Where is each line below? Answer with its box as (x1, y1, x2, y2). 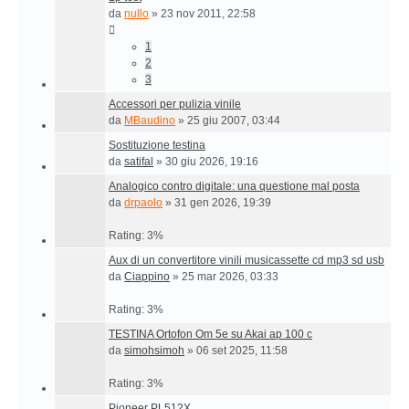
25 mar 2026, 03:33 (182, 270, 278, 283)
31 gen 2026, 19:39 (174, 196, 271, 209)
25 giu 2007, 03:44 (187, 114, 280, 127)
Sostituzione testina (109, 139, 205, 152)
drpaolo (124, 196, 163, 209)
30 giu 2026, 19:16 (165, 155, 258, 168)
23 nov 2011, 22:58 (161, 7, 256, 20)
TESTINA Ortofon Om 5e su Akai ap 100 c (109, 328, 312, 341)
